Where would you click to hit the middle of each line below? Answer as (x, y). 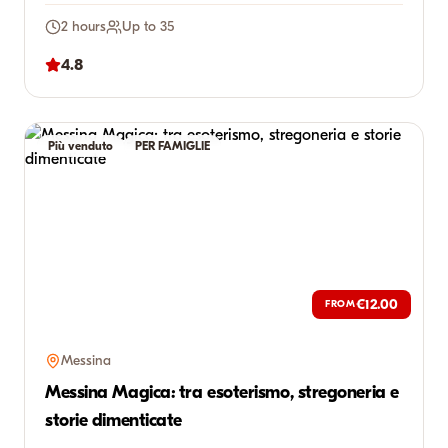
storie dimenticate (113, 420)
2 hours (83, 26)
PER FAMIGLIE (172, 146)
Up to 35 (148, 26)
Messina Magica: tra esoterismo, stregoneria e (222, 392)
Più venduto (80, 146)
